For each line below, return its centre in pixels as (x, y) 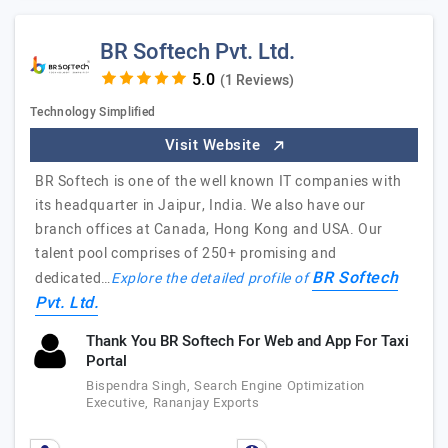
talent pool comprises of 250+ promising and (186, 253)
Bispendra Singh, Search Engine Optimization (225, 385)
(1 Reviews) (256, 80)
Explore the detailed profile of (212, 278)
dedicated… (73, 278)
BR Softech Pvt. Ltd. (197, 52)
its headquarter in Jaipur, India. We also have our (201, 205)
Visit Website (214, 145)
